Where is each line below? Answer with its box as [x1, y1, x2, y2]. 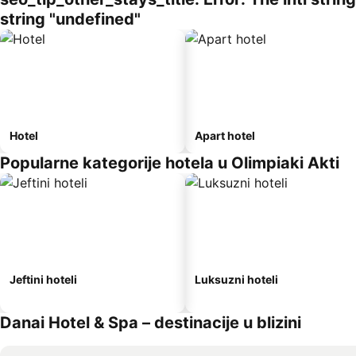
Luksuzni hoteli [195, 273, 278, 286]
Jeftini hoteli [10, 273, 77, 286]
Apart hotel [195, 129, 255, 142]
